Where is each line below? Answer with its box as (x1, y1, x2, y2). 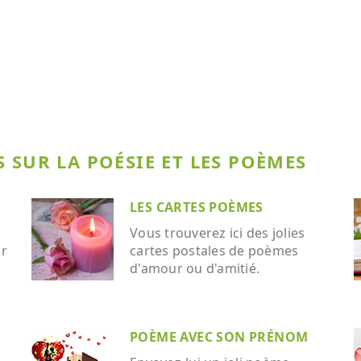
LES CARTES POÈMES (130, 198, 263, 216)
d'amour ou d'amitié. (130, 259, 259, 277)
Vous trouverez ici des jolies (130, 224, 305, 242)
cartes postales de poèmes (130, 242, 299, 259)
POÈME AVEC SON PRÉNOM (130, 328, 309, 346)
